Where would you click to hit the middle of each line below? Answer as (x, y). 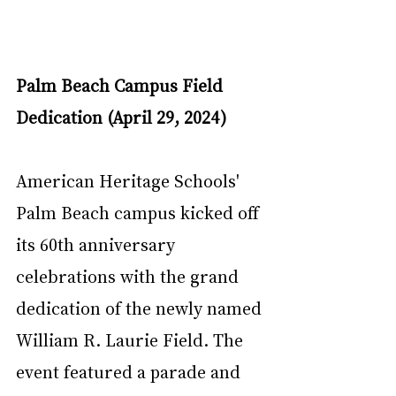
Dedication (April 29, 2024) (121, 116)
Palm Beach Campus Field (122, 84)
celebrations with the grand (129, 275)
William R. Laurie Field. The (132, 339)
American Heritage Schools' (130, 180)
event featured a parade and (130, 371)
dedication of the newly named (141, 307)
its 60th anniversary (98, 244)
